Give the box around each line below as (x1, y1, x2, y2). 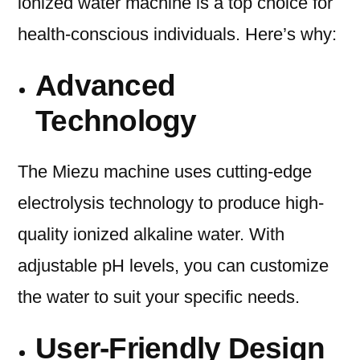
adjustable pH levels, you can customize (18, 256, 329, 276)
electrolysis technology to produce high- (18, 193, 324, 214)
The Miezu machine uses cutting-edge (18, 162, 312, 182)
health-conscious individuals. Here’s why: (18, 24, 337, 45)
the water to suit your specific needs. (18, 287, 300, 308)
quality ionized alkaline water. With (18, 224, 284, 245)
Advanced (35, 68, 176, 103)
